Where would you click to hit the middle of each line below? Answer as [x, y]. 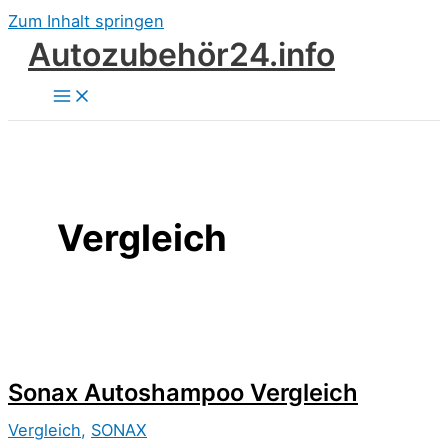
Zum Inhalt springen [86, 21]
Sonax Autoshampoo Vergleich [183, 393]
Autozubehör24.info [181, 54]
